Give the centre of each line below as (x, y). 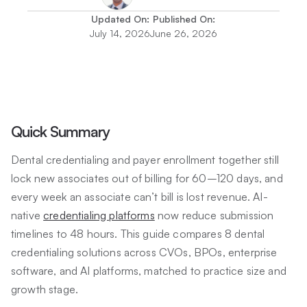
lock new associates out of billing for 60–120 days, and (147, 178)
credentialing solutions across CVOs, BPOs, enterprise (144, 252)
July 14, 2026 (120, 33)
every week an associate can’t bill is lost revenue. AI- (139, 196)
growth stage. (45, 289)
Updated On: (120, 19)
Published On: (184, 19)
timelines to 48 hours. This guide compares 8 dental (138, 233)
